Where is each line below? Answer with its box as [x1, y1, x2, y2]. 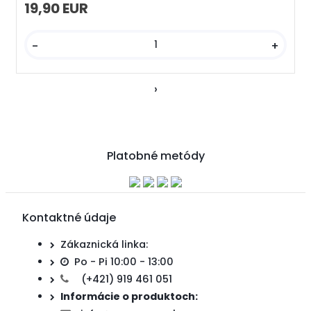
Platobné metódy [106, 147, 205, 164]
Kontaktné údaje [22, 209, 116, 226]
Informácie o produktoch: [60, 289, 198, 304]
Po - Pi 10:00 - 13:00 [72, 255, 174, 269]
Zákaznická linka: [60, 237, 148, 252]
